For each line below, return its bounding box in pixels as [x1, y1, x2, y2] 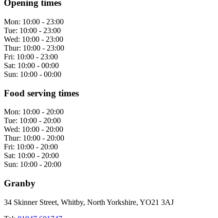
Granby [4, 178, 36, 188]
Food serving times [4, 88, 79, 98]
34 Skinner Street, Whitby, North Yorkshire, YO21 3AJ [4, 198, 174, 206]
